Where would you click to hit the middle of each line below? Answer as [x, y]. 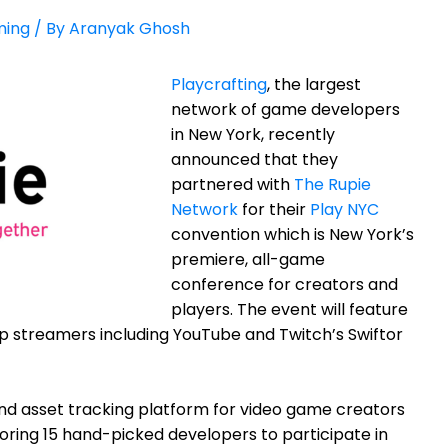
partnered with [232, 184]
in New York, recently [253, 134]
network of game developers [285, 109]
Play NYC [344, 209]
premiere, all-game [248, 259]
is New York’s [364, 234]
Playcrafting [219, 84]
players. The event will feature [289, 309]
